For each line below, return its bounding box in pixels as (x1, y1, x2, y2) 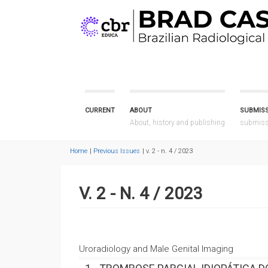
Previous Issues (93, 147, 140, 155)
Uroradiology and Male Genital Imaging (79, 243, 233, 254)
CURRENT (85, 106, 115, 114)
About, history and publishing (130, 118, 225, 127)
